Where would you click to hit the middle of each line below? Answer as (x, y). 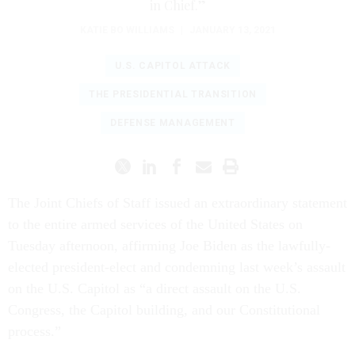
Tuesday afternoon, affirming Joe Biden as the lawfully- (169, 245)
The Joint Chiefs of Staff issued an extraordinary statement (177, 202)
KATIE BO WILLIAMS (127, 30)
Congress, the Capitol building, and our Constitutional (164, 309)
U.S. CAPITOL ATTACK (173, 65)
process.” (36, 331)
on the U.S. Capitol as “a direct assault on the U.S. (155, 288)
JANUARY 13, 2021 (232, 30)
